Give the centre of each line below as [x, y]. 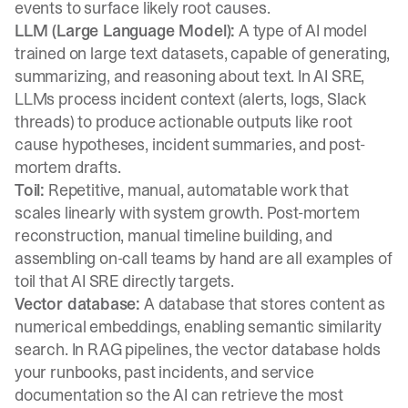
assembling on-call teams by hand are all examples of [204, 258]
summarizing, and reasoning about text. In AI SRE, [190, 76]
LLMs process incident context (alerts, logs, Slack [191, 99]
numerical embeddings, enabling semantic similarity [199, 326]
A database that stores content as [263, 304]
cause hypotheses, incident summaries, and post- [190, 144]
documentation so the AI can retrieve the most [179, 395]
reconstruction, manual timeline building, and [173, 235]
